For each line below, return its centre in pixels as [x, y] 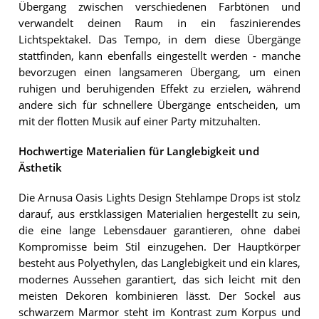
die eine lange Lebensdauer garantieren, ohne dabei [159, 231]
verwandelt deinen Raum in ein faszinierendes [159, 23]
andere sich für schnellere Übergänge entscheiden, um [159, 105]
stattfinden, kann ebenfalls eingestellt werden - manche [159, 56]
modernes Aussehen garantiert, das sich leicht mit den [159, 280]
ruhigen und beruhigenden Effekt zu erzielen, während [159, 88]
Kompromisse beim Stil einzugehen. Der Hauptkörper [159, 247]
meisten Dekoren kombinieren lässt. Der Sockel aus [159, 296]
